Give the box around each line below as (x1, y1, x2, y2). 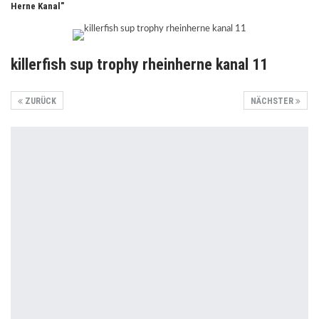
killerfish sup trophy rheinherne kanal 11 (11, 56, 268, 73)
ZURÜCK (23, 96, 56, 106)
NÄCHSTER (251, 96, 296, 106)
